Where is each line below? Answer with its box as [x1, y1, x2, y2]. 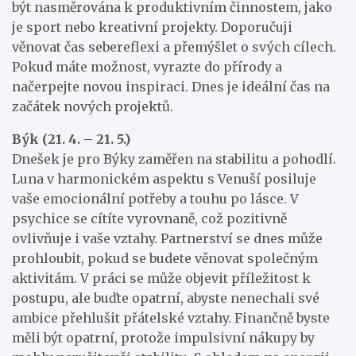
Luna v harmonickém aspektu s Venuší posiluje [12, 170, 316, 187]
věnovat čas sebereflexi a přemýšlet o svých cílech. [12, 38, 336, 55]
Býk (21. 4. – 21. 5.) [12, 130, 130, 147]
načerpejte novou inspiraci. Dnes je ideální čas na [12, 78, 330, 95]
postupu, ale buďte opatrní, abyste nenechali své [12, 289, 319, 306]
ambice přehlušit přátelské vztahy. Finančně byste [12, 309, 330, 326]
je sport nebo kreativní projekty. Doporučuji [12, 18, 292, 35]
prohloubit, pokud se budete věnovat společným [12, 250, 318, 266]
